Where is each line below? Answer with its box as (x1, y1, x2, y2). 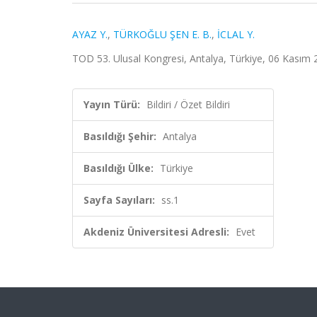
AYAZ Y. (72, 28, 108, 41)
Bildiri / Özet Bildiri (146, 98, 230, 111)
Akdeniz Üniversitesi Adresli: (83, 225, 229, 238)
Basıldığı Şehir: (83, 129, 156, 143)
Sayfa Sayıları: (83, 193, 155, 207)
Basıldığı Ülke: (83, 161, 154, 175)
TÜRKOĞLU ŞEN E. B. (113, 28, 212, 41)
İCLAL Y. (217, 28, 255, 41)
